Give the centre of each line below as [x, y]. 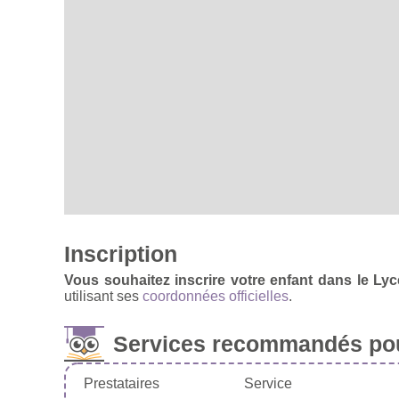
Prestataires [122, 383]
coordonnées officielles [216, 296]
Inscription [121, 253]
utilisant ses [103, 296]
